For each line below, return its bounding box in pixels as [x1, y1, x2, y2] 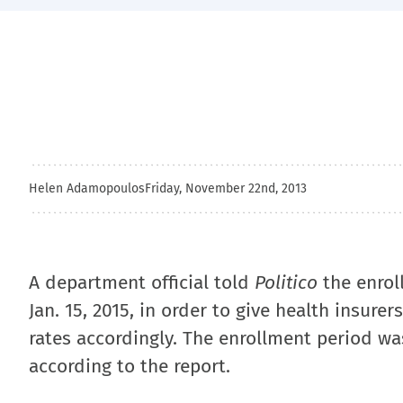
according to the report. [29, 354, 230, 378]
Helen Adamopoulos [29, 181, 145, 196]
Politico [255, 271, 318, 294]
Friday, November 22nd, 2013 [145, 181, 307, 196]
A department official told [29, 271, 255, 294]
